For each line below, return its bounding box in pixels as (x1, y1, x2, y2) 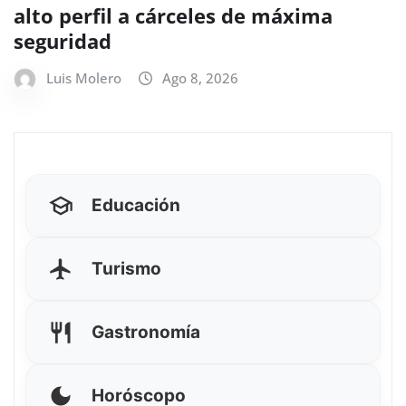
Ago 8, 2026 (162, 68, 238, 87)
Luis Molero (46, 68, 121, 87)
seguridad (14, 26, 111, 54)
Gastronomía (92, 321, 200, 343)
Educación (92, 194, 180, 216)
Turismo (92, 257, 161, 279)
